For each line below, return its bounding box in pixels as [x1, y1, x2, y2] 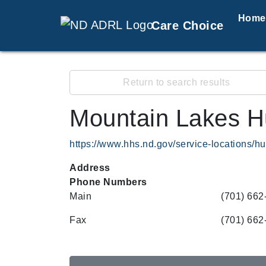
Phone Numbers [69, 177, 147, 187]
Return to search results [123, 77, 230, 87]
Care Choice [151, 19, 224, 32]
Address [69, 163, 110, 173]
